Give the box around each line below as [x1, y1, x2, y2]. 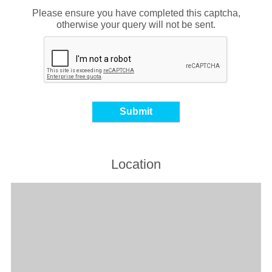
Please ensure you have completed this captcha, [32, 7, 240, 18]
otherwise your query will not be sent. [56, 19, 216, 30]
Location [111, 156, 161, 172]
